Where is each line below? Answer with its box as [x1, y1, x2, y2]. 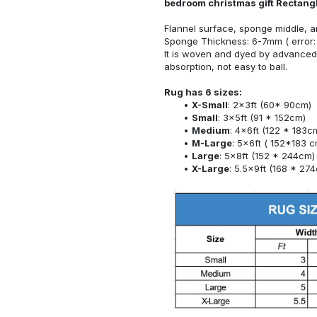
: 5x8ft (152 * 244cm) [219, 149, 315, 161]
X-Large [191, 162, 229, 174]
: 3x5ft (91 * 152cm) [217, 111, 306, 123]
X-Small [191, 98, 228, 110]
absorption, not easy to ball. [164, 60, 287, 72]
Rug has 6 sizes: [164, 86, 242, 98]
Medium [191, 124, 230, 136]
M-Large [191, 137, 232, 149]
